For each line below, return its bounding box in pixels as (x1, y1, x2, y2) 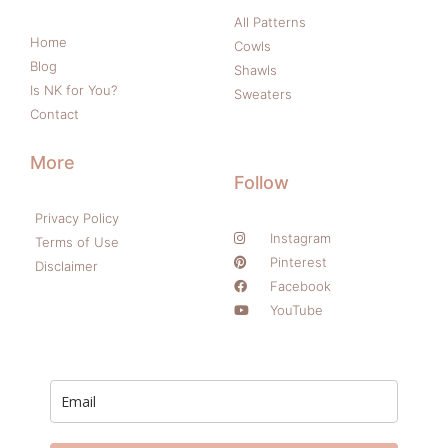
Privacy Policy (35, 210, 119, 226)
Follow (234, 172, 289, 193)
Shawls (234, 62, 277, 78)
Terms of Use (35, 234, 119, 250)
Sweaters (234, 86, 292, 102)
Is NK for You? (30, 82, 117, 98)
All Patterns (234, 14, 306, 30)
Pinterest (270, 254, 328, 270)
